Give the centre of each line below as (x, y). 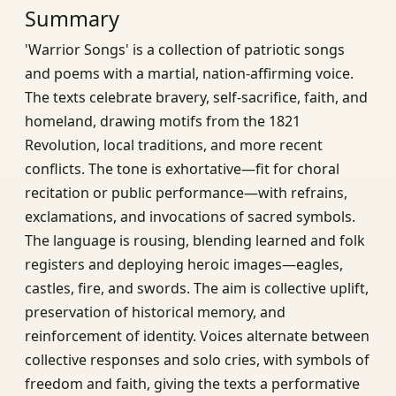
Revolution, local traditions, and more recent (174, 145)
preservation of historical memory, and (155, 312)
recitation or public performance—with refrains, (186, 192)
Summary (72, 18)
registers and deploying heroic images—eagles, (184, 264)
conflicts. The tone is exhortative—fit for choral (182, 168)
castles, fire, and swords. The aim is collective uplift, (197, 288)
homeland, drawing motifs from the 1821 (163, 121)
